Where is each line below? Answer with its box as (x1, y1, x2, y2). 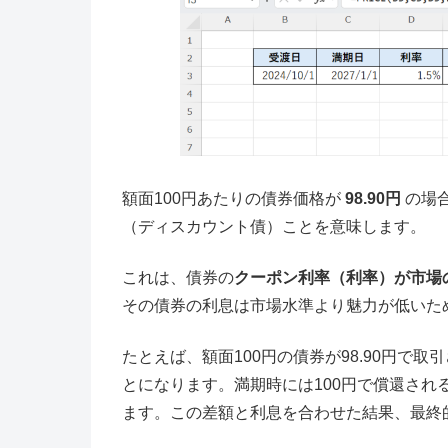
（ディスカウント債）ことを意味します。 (121, 217, 426, 235)
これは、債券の (121, 268, 234, 286)
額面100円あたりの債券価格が (121, 189, 345, 207)
